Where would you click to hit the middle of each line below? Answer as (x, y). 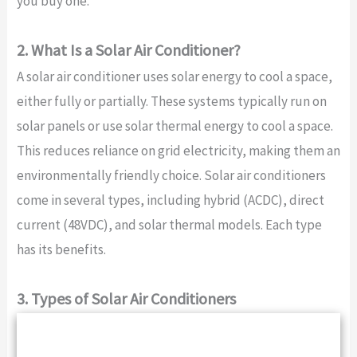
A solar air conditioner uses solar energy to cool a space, (174, 76)
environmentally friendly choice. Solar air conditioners (171, 175)
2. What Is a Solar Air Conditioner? (128, 49)
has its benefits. (61, 249)
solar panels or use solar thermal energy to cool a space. (175, 126)
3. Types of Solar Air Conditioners (126, 298)
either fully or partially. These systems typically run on (171, 101)
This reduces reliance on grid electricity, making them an (178, 150)
